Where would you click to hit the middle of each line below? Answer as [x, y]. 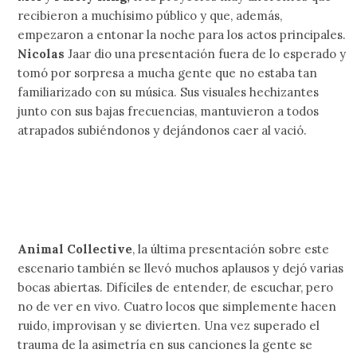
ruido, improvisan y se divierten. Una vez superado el [169, 326]
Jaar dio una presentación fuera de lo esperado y [207, 54]
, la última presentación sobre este [231, 249]
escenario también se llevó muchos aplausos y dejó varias [181, 269]
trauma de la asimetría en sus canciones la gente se [165, 345]
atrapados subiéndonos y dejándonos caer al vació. [163, 131]
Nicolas [43, 54]
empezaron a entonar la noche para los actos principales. [182, 35]
